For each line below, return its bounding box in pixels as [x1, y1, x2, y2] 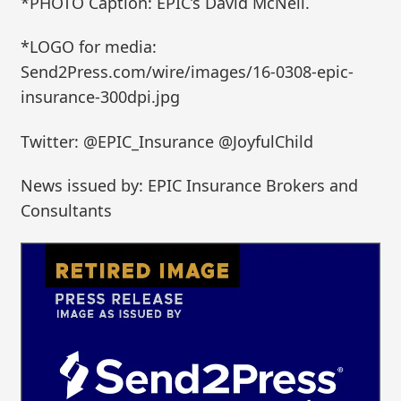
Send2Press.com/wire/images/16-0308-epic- [21, 61, 354, 83]
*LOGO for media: [21, 36, 158, 58]
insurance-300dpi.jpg [21, 86, 181, 108]
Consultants [21, 200, 113, 222]
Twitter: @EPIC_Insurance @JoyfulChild [21, 130, 314, 152]
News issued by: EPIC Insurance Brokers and [21, 175, 359, 197]
